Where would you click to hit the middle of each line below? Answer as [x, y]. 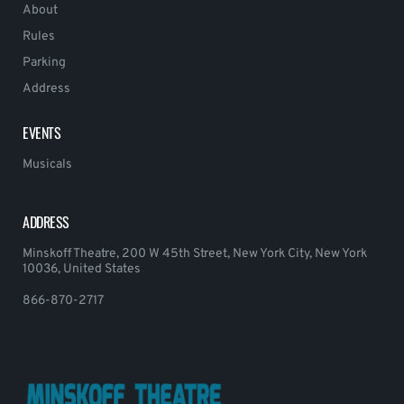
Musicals [47, 165]
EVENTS [42, 133]
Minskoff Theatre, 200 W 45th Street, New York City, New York [195, 254]
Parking [44, 63]
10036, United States [82, 270]
